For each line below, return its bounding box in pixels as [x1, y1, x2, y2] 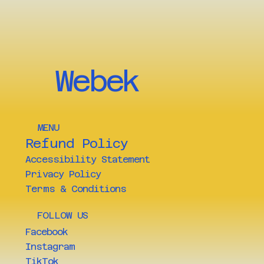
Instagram [25, 241, 75, 253]
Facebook [25, 226, 68, 238]
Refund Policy [25, 136, 128, 151]
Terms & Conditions [25, 183, 127, 195]
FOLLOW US [37, 210, 88, 222]
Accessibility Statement [25, 154, 150, 166]
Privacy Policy [25, 169, 101, 180]
